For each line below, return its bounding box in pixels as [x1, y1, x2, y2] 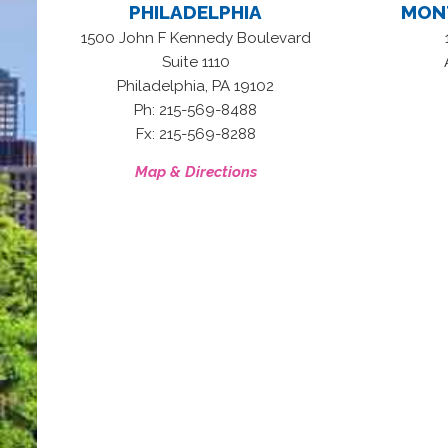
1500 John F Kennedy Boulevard [80, 28, 311, 47]
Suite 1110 [161, 52, 230, 71]
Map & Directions [134, 162, 257, 181]
